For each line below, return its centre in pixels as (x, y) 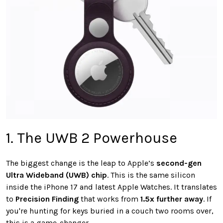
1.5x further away (172, 199)
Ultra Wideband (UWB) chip (56, 175)
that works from (110, 199)
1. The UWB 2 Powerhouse (92, 138)
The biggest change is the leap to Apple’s (81, 163)
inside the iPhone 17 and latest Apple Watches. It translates (111, 187)
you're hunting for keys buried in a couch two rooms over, (110, 211)
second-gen (179, 163)
